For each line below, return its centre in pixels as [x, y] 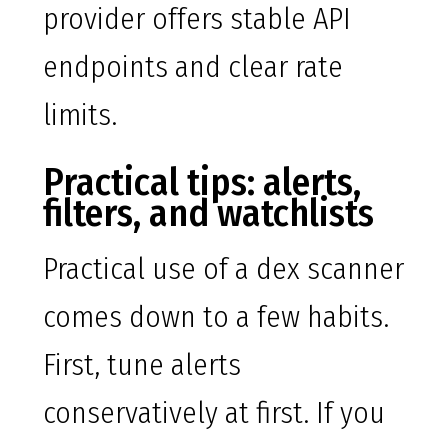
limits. [80, 115]
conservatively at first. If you [214, 413]
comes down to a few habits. [216, 317]
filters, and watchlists [208, 213]
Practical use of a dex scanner [223, 269]
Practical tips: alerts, [202, 182]
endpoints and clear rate [193, 67]
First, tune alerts [142, 365]
